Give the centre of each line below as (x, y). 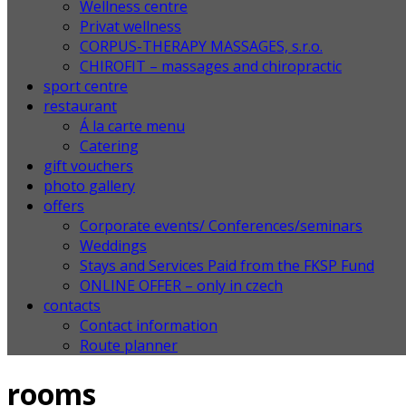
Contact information (149, 325)
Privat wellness (130, 26)
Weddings (113, 246)
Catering (109, 146)
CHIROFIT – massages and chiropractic (211, 66)
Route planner (129, 345)
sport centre (86, 86)
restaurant (80, 106)
